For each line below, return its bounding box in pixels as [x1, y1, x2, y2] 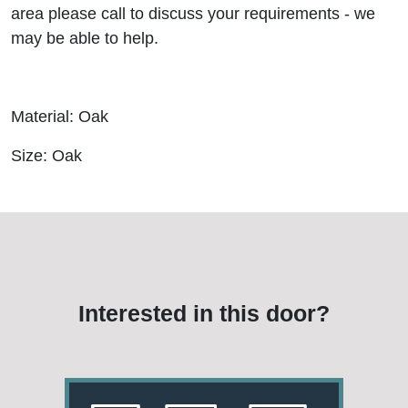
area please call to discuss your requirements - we [11, 5, 375, 23]
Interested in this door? [78, 301, 330, 326]
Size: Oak [11, 147, 82, 165]
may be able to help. [11, 29, 158, 47]
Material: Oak [11, 107, 108, 126]
